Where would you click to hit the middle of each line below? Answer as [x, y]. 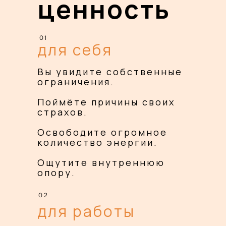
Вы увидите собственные [110, 72]
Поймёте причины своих [106, 102]
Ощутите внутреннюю [101, 162]
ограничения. [76, 82]
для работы [86, 211]
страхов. [63, 112]
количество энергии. [98, 142]
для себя [75, 50]
